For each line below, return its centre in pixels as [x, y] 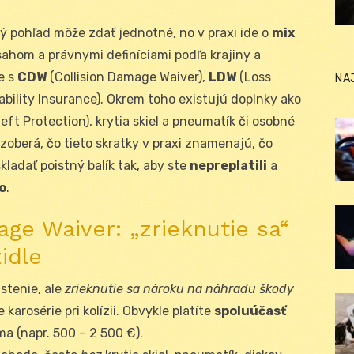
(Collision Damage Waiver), [128, 77]
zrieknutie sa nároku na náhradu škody [179, 288]
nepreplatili [228, 165]
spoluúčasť [250, 311]
